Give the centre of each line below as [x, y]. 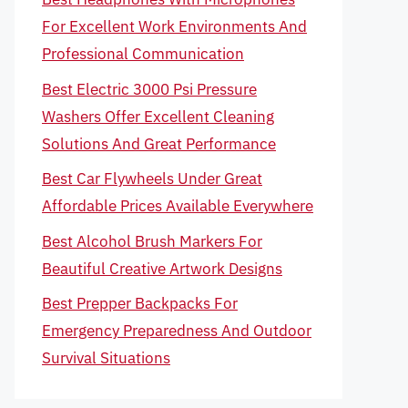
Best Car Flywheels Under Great [152, 178]
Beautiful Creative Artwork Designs [162, 268]
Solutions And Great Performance [159, 143]
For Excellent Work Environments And [174, 26]
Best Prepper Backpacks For [140, 303]
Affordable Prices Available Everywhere [178, 206]
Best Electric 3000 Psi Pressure [149, 89]
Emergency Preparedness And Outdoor [177, 331]
